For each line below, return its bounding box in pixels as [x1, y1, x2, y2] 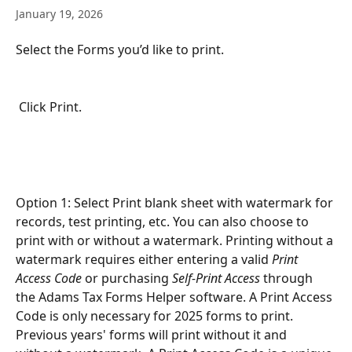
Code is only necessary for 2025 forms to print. [16, 306, 296, 324]
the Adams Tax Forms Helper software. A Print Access [16, 288, 335, 306]
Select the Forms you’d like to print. [16, 41, 224, 58]
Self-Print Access [172, 269, 260, 287]
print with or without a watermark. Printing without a [16, 231, 336, 249]
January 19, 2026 [16, 6, 103, 21]
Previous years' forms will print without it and [16, 325, 290, 343]
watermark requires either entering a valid [16, 250, 272, 268]
